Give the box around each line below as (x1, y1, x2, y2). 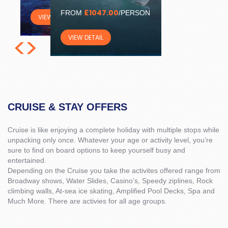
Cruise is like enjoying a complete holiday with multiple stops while (8, 125, 219, 134)
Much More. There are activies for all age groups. (8, 196, 167, 205)
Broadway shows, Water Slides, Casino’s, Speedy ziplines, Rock (8, 176, 213, 185)
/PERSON (118, 8, 150, 17)
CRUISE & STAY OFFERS (8, 101, 127, 112)
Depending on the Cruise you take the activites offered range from (8, 166, 220, 175)
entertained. (8, 156, 46, 164)
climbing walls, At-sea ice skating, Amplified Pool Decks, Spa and (8, 186, 215, 195)
